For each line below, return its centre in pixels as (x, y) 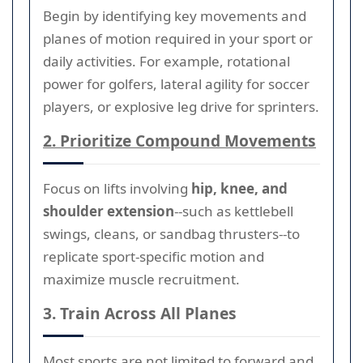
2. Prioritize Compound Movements (179, 140)
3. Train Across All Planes (140, 313)
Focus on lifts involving (117, 188)
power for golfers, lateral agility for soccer (176, 83)
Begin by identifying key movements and (175, 15)
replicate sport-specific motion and (154, 256)
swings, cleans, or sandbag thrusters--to (171, 233)
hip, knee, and (239, 188)
